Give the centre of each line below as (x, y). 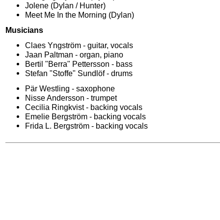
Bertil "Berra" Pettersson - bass (79, 64)
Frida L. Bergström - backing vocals (86, 126)
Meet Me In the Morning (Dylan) (80, 15)
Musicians (24, 30)
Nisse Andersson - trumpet (71, 98)
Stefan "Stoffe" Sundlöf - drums (79, 73)
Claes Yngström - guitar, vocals (79, 45)
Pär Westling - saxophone (70, 89)
